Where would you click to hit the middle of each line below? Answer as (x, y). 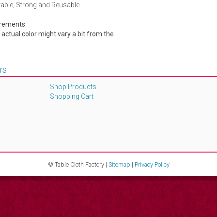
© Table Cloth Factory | (78, 164)
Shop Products (73, 86)
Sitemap (119, 164)
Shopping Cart (71, 96)
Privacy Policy (152, 164)
